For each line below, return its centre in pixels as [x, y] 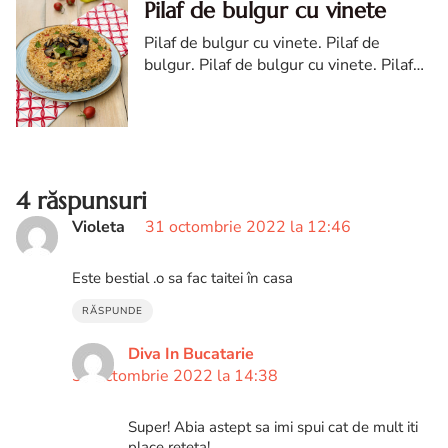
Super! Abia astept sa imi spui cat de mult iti [273, 427]
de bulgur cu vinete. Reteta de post [270, 109]
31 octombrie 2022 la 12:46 [248, 227]
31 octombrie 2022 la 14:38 [175, 376]
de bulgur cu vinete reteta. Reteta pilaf [283, 87]
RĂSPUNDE [112, 311]
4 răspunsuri [81, 201]
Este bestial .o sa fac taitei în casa [182, 278]
